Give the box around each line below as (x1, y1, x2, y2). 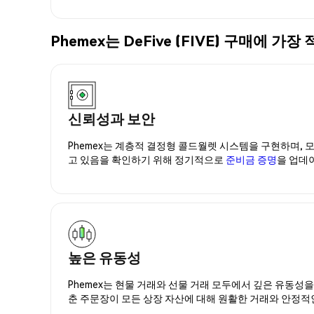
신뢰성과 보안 (68, 109, 155, 128)
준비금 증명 (226, 152, 277, 165)
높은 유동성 (68, 247, 141, 266)
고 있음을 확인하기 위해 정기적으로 (68, 152, 226, 165)
